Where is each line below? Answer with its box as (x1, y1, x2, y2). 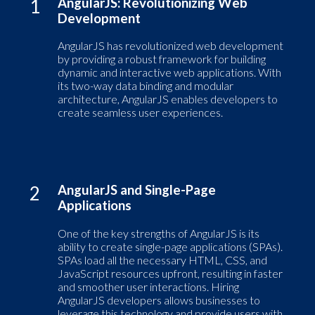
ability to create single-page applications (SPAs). (58, 240, 283, 254)
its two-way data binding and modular (58, 79, 233, 93)
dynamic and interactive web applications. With (58, 65, 281, 79)
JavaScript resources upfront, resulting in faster (58, 266, 283, 281)
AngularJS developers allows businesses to (58, 293, 260, 307)
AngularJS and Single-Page (58, 182, 216, 198)
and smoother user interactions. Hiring (58, 280, 239, 294)
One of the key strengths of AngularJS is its (58, 226, 259, 240)
